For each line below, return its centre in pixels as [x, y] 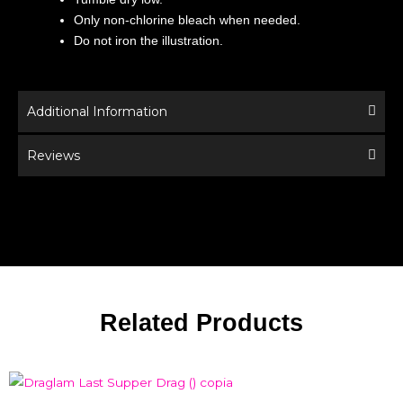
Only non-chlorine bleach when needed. [187, 19]
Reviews [54, 155]
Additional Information [97, 111]
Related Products [201, 322]
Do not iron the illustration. [148, 40]
